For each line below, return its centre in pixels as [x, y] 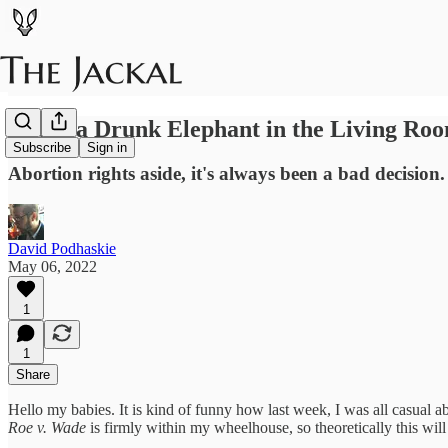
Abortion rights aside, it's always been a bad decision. [226, 173]
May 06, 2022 [52, 266]
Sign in [107, 148]
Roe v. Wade [49, 427]
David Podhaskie [62, 248]
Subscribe [42, 148]
